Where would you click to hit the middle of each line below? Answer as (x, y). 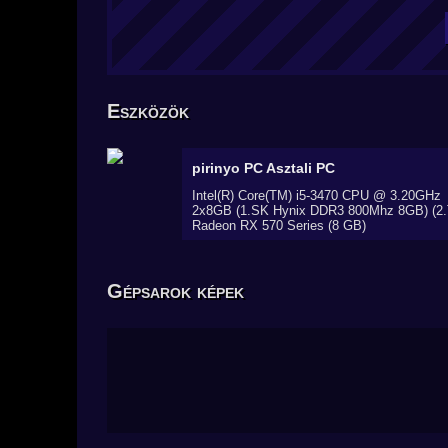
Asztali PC (300, 168)
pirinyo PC (229, 168)
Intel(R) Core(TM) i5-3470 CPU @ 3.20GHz (316, 195)
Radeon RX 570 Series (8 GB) (279, 225)
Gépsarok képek (175, 291)
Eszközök (148, 111)
